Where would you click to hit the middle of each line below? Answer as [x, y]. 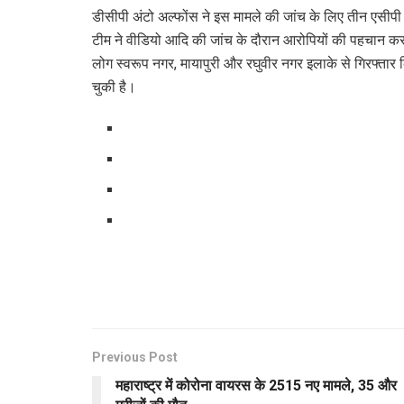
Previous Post [135, 357]
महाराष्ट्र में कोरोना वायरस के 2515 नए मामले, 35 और [256, 385]
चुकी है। [114, 87]
